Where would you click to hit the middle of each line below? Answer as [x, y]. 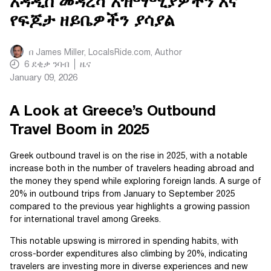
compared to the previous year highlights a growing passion [130, 207]
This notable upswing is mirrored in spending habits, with [124, 241]
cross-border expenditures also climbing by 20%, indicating [129, 254]
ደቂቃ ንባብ [51, 65]
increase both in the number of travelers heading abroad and [132, 169]
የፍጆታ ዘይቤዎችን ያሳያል [92, 21]
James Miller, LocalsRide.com [93, 53]
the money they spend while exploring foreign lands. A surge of [135, 181]
